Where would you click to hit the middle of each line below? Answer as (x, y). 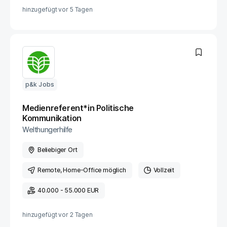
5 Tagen (81, 9)
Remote (49, 170)
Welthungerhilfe (47, 129)
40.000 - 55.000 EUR (68, 190)
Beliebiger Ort (58, 150)
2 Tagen (81, 215)
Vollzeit (164, 170)
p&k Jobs (40, 84)
